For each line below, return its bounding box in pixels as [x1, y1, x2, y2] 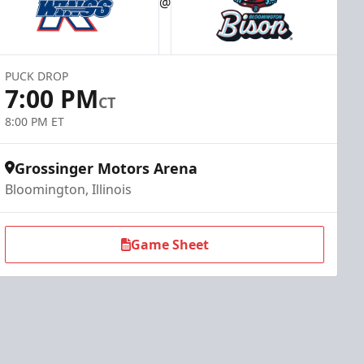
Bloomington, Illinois [5, 180, 132, 198]
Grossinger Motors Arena [15, 158, 198, 178]
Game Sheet [130, 236, 209, 253]
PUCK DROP [5, 68, 69, 84]
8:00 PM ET [5, 114, 65, 129]
